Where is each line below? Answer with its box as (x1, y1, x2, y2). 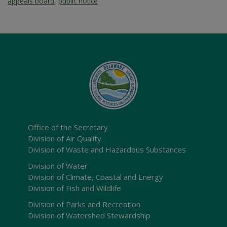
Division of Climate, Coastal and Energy (28, 172, 163, 182)
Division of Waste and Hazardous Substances (28, 144, 186, 155)
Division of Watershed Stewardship (28, 210, 150, 220)
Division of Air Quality (28, 133, 101, 143)
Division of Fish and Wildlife (28, 183, 121, 193)
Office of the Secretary (28, 122, 108, 132)
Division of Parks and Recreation (28, 199, 140, 209)
